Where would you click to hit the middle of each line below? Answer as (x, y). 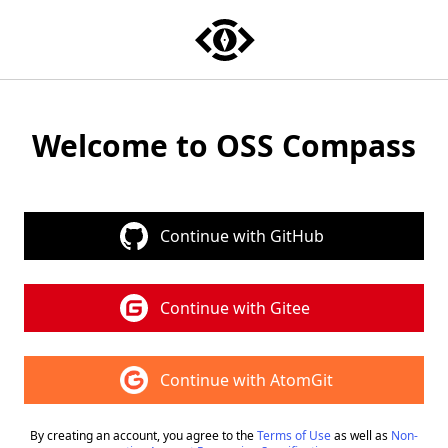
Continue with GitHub (242, 236)
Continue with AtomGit (246, 380)
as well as (361, 435)
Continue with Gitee (235, 308)
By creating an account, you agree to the (142, 435)
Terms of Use (294, 435)
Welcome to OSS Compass (224, 145)
